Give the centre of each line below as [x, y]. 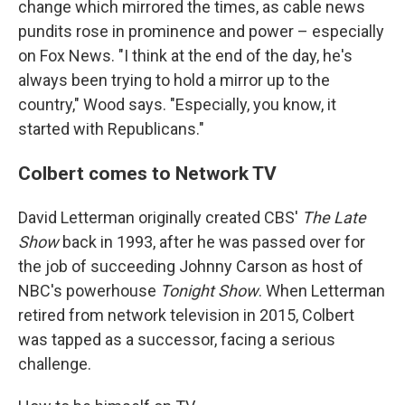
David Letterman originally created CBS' [160, 217]
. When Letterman [322, 290]
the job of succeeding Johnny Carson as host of [191, 266]
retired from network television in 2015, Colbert [186, 315]
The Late [334, 217]
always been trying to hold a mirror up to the [174, 80]
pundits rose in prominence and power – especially [201, 31]
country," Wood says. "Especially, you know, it [177, 104]
